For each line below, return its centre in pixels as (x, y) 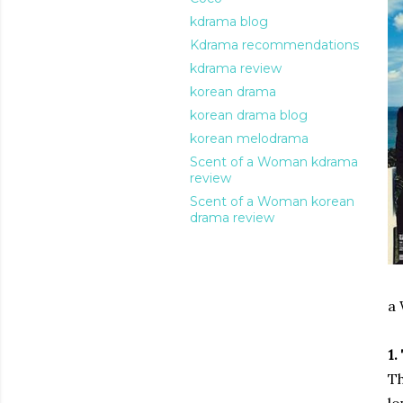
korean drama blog (249, 115)
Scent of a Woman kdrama (274, 162)
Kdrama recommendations (274, 45)
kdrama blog (229, 22)
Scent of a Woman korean (272, 201)
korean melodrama (249, 139)
